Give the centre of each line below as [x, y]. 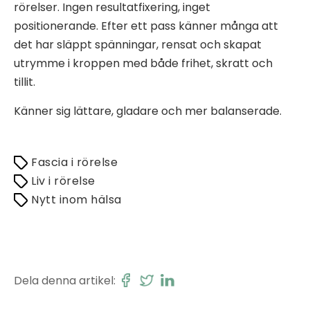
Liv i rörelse [63, 181]
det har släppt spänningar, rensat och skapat [138, 44]
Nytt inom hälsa [76, 199]
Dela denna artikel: [65, 281]
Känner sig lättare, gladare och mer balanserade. [148, 111]
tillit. [25, 82]
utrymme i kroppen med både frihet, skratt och [143, 63]
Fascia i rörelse [75, 162]
